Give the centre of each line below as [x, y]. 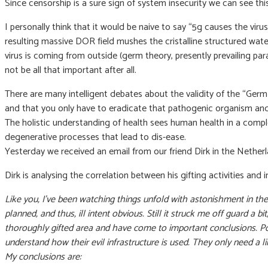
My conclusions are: [43, 257]
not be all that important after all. [71, 70]
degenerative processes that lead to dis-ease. [95, 137]
